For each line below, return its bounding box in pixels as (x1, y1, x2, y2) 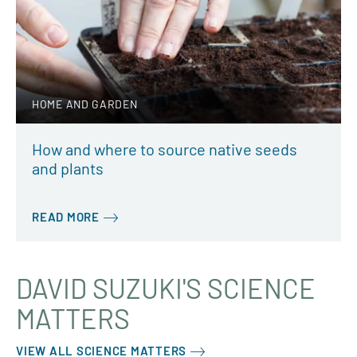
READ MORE (32, 209, 100, 224)
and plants (32, 158, 104, 178)
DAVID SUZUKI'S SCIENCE (16, 272, 316, 305)
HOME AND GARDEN (32, 96, 138, 111)
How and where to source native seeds (32, 139, 297, 159)
